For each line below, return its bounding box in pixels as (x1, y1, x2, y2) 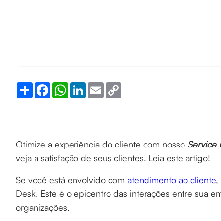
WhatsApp (68, 82, 100, 90)
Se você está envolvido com (16, 174, 127, 185)
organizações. (16, 202, 72, 213)
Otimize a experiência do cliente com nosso (16, 139, 187, 149)
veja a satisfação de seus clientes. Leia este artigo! (16, 152, 213, 163)
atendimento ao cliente (127, 174, 216, 185)
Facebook (50, 82, 81, 90)
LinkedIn (86, 82, 112, 90)
